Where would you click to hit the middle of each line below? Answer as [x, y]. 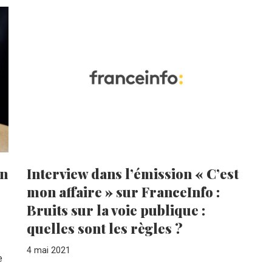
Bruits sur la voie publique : [116, 210]
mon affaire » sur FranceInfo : [123, 192]
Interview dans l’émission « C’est [133, 173]
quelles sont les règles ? [105, 228]
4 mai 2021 [49, 250]
